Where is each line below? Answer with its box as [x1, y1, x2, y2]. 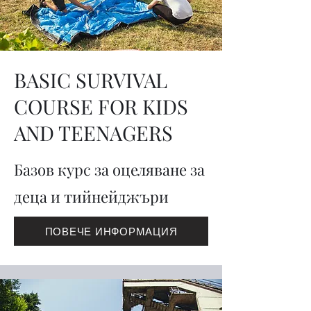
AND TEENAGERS [14, 119, 173, 146]
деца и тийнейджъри [14, 186, 169, 207]
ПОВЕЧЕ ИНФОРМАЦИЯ [44, 224, 178, 238]
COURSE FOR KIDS [14, 93, 188, 119]
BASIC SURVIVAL [14, 67, 167, 93]
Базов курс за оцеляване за [14, 159, 205, 180]
